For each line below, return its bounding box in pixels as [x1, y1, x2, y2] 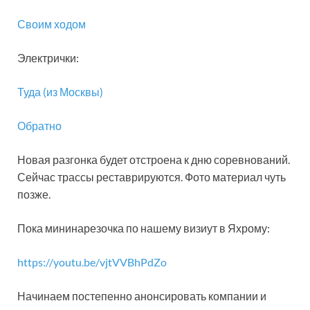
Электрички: [17, 51, 79, 64]
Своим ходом [17, 17, 86, 30]
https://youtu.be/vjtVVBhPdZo [17, 255, 167, 268]
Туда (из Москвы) [17, 85, 103, 98]
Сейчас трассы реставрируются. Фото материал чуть [17, 170, 286, 183]
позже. [17, 188, 51, 201]
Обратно [17, 119, 62, 132]
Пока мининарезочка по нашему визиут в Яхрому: [17, 221, 270, 235]
